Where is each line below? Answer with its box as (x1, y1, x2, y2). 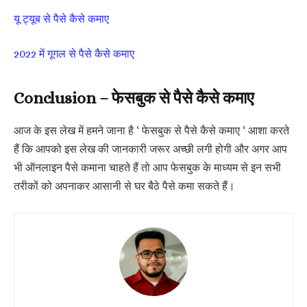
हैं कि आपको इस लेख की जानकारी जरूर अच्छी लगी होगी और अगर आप (14, 143, 287, 156)
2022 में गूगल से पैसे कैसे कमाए (14, 48, 134, 61)
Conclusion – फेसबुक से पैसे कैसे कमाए (14, 88, 254, 108)
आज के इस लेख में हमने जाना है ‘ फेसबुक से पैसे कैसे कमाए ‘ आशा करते (14, 125, 289, 138)
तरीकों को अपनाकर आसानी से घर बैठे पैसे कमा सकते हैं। (14, 180, 235, 193)
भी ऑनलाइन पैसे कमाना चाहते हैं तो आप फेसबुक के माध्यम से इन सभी (14, 162, 281, 175)
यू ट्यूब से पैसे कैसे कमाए (14, 12, 109, 25)
